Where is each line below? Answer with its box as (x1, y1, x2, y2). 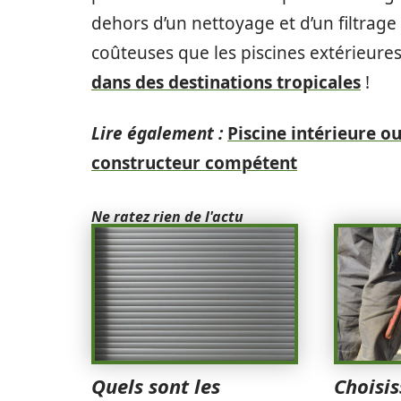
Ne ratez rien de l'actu (91, 207, 243, 226)
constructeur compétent (91, 151, 297, 175)
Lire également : (91, 122, 223, 145)
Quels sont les (91, 371, 220, 399)
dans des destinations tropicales (91, 71, 361, 94)
